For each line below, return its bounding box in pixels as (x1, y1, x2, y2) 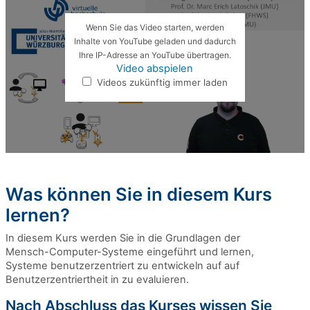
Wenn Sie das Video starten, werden (85, 22, 224, 33)
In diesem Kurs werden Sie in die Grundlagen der (6, 232, 240, 244)
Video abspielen (116, 62, 194, 75)
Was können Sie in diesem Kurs (6, 183, 272, 205)
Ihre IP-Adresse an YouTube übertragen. (78, 50, 231, 61)
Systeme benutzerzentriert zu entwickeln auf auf (6, 259, 239, 272)
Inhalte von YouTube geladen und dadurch (73, 36, 236, 47)
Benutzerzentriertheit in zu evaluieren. (6, 273, 189, 286)
